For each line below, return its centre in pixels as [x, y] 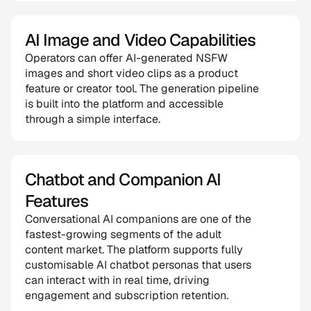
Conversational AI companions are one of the [138, 219]
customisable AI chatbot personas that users [138, 265]
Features [57, 201]
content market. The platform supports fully [134, 250]
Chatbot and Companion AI [123, 179]
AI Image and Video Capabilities [141, 40]
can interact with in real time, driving [117, 280]
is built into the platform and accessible [124, 104]
